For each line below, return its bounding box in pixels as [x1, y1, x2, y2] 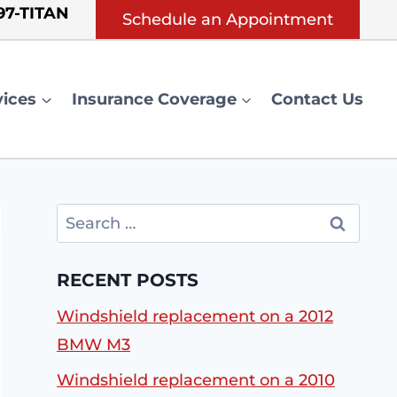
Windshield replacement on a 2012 [57, 307, 333, 327]
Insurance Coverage [71, 90, 237, 109]
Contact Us [271, 90, 364, 109]
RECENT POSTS [57, 269, 198, 292]
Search [56, 206, 111, 225]
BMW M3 [57, 335, 130, 355]
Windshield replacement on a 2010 [57, 370, 335, 390]
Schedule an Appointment [122, 10, 333, 29]
